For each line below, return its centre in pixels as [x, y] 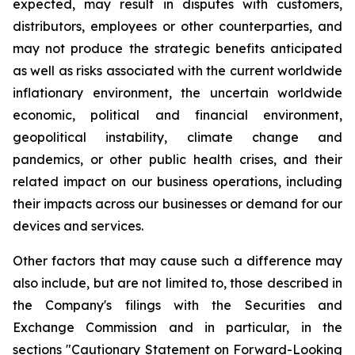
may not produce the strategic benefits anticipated [177, 48]
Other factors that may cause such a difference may [177, 261]
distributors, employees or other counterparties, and [177, 26]
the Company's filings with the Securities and [177, 305]
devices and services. [78, 226]
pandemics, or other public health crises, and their [177, 159]
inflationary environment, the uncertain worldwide [177, 93]
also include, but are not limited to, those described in [177, 283]
